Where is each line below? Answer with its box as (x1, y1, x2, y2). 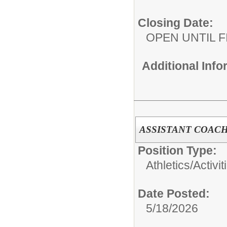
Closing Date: (138, 16, 213, 29)
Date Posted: (138, 186, 210, 200)
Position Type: (138, 143, 217, 157)
